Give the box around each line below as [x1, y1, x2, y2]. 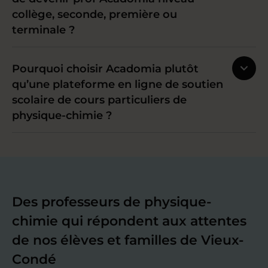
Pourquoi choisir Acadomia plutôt [12, 62, 199, 75]
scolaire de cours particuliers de [12, 93, 187, 106]
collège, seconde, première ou [12, 7, 177, 21]
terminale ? [12, 23, 75, 36]
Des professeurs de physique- [12, 193, 211, 210]
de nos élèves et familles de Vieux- [12, 232, 243, 248]
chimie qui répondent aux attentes [12, 212, 246, 229]
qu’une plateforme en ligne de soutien [12, 77, 223, 91]
